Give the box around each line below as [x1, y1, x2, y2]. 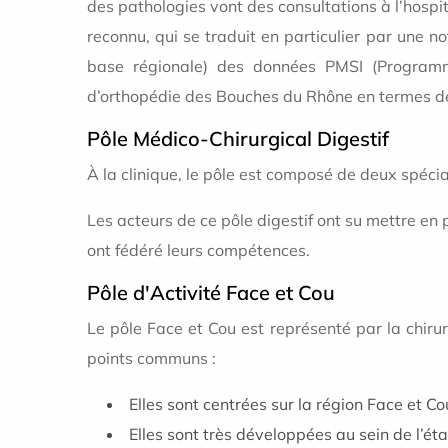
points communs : [87, 348, 216, 369]
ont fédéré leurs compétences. [87, 240, 310, 261]
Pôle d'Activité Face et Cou [87, 280, 335, 306]
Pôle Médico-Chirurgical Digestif [87, 126, 389, 152]
